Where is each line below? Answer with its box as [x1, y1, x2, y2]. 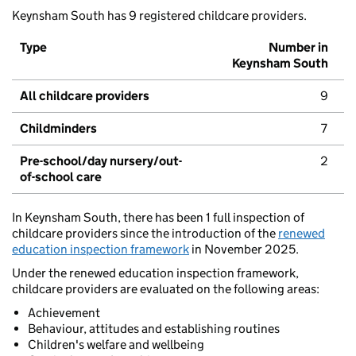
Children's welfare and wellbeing [28, 337, 204, 353]
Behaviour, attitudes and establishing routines [28, 321, 280, 337]
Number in [269, 40, 328, 56]
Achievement [28, 305, 100, 321]
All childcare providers [20, 88, 149, 104]
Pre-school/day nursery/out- [20, 153, 182, 169]
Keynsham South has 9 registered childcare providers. [12, 8, 307, 24]
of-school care [20, 169, 102, 185]
